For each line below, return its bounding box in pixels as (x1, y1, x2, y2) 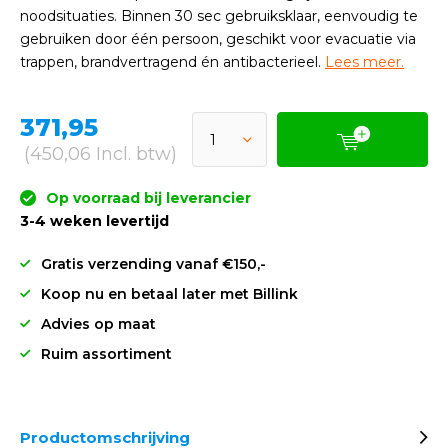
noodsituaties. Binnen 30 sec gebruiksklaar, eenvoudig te (20, 7, 418, 25)
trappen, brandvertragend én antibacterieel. (20, 53, 325, 71)
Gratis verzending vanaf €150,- (41, 255, 266, 273)
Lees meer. (325, 53, 404, 71)
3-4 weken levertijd (20, 212, 169, 230)
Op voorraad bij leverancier (42, 189, 251, 207)
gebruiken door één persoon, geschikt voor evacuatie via (20, 30, 416, 48)
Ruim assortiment (41, 345, 172, 363)
